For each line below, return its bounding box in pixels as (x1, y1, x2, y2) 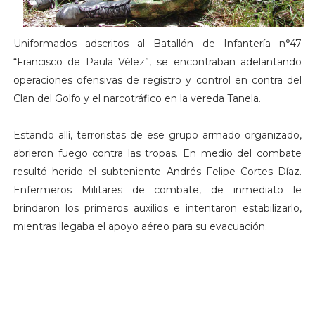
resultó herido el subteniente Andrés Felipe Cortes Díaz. (13, 165, 302, 179)
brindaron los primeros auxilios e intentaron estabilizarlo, (13, 202, 302, 215)
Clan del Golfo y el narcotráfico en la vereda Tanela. (13, 92, 261, 105)
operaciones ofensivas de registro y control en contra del (13, 74, 302, 87)
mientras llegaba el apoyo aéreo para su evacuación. (13, 220, 267, 233)
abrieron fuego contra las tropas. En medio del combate (13, 147, 302, 160)
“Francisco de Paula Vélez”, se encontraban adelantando (13, 56, 302, 69)
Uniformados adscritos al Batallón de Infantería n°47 (13, 37, 302, 51)
